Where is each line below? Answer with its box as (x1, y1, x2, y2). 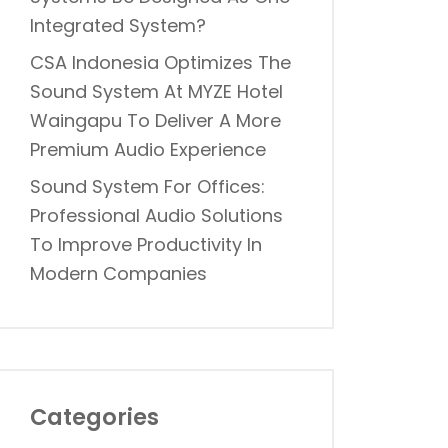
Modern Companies (30, 261, 207, 286)
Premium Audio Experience (30, 137, 266, 162)
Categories (30, 401, 159, 433)
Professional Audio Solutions (30, 203, 283, 228)
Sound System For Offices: (30, 174, 265, 199)
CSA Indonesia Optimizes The (30, 50, 291, 75)
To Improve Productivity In (30, 232, 262, 257)
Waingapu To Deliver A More (30, 108, 281, 133)
